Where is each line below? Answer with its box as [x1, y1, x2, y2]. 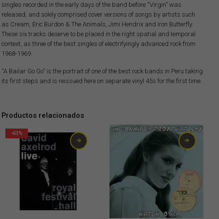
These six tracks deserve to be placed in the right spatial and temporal [1, 30, 196, 38]
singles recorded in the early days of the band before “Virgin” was [1, 1, 181, 9]
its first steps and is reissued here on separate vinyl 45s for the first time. [1, 77, 202, 85]
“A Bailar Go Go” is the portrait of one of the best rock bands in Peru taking [1, 67, 203, 75]
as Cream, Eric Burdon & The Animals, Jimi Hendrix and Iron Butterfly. [1, 21, 193, 28]
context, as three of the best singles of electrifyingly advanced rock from [1, 40, 196, 48]
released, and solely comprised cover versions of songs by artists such [1, 11, 195, 19]
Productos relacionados [1, 110, 84, 120]
